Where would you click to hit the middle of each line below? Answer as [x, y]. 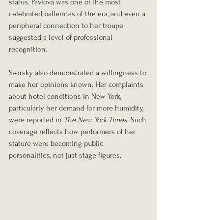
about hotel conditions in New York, [66, 96]
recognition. [28, 49]
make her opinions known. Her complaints [77, 85]
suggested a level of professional [62, 38]
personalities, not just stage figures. [65, 155]
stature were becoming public [57, 144]
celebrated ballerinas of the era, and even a [78, 14]
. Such [138, 120]
